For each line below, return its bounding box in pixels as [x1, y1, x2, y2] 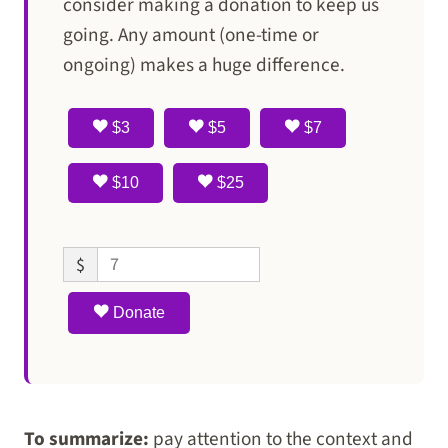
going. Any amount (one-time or [63, 20, 319, 49]
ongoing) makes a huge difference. [63, 50, 345, 79]
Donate [109, 304, 165, 322]
